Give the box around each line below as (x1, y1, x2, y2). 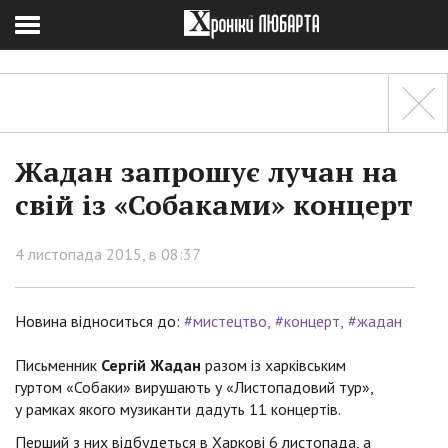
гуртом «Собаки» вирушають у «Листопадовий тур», (15, 377, 373, 397)
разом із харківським (201, 355, 346, 375)
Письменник (15, 355, 101, 375)
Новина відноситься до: (15, 311, 180, 331)
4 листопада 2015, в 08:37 (15, 244, 201, 264)
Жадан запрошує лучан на (15, 153, 398, 190)
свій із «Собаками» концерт (15, 186, 413, 223)
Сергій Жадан (101, 355, 201, 375)
